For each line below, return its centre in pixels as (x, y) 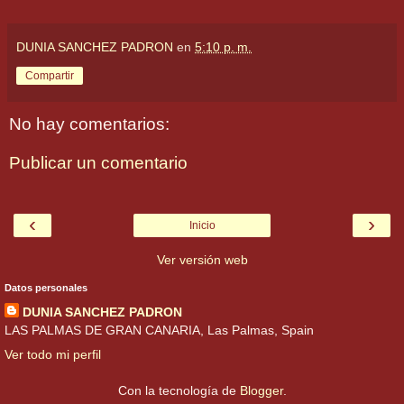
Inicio (202, 225)
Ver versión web (202, 259)
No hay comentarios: (89, 124)
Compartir (50, 75)
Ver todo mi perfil (53, 354)
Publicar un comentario (98, 163)
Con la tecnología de (179, 390)
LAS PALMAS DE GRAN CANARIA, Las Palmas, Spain (159, 330)
